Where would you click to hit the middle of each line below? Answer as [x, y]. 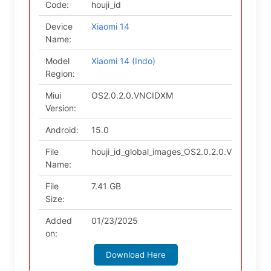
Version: [60, 108]
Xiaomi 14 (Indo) [123, 61]
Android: [62, 130]
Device [59, 26]
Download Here [135, 255]
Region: [60, 73]
